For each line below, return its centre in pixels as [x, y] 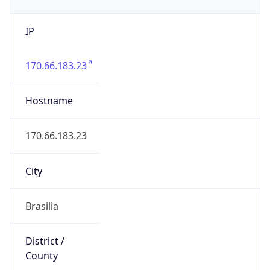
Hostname [49, 90]
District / [45, 231]
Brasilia [42, 195]
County [41, 245]
